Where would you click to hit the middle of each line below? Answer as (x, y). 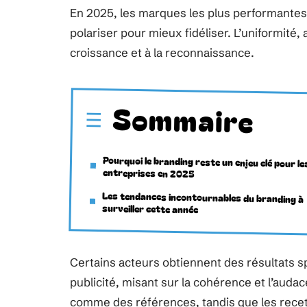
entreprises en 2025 (148, 173)
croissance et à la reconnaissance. (162, 52)
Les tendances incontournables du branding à (203, 197)
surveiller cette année (150, 209)
